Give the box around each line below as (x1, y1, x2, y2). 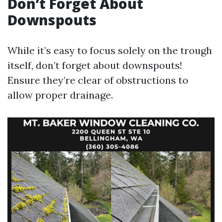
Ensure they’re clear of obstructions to (7, 74, 188, 86)
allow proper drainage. (7, 89, 113, 101)
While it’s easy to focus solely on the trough (7, 44, 212, 56)
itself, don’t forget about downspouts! (7, 59, 182, 71)
